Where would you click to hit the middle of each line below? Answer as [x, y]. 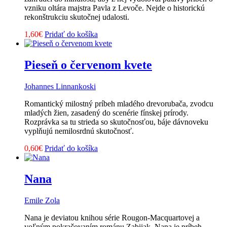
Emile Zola [42, 200]
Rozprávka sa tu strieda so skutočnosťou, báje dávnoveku [116, 122]
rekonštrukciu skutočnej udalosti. [77, 17]
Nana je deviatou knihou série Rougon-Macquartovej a [112, 217]
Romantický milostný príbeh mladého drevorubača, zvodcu [119, 103]
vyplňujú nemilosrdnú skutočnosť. [79, 131]
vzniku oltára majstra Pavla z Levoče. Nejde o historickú [115, 8]
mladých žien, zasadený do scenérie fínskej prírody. [106, 112]
